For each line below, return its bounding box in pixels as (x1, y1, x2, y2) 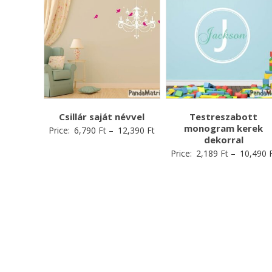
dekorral (203, 133, 243, 146)
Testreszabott (189, 110, 258, 123)
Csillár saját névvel (59, 110, 145, 123)
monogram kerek (184, 121, 263, 134)
